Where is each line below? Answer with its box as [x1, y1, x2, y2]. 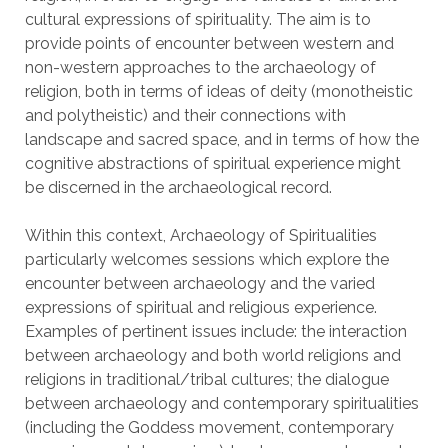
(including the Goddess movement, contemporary [24, 418, 394, 437]
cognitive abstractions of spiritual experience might [24, 154, 401, 173]
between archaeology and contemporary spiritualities [24, 394, 419, 413]
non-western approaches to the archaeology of [24, 58, 376, 77]
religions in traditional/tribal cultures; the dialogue [24, 370, 389, 389]
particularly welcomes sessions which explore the [24, 250, 389, 269]
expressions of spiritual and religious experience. [24, 298, 377, 317]
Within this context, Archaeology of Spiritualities [24, 226, 377, 245]
